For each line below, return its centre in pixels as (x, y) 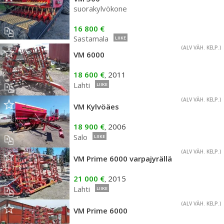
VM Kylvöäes (96, 106)
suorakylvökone (100, 8)
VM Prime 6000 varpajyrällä (123, 158)
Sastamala (91, 38)
